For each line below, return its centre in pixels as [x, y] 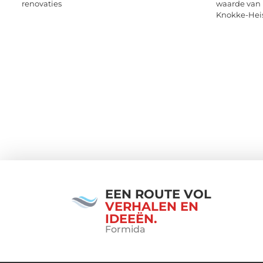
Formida [125, 229]
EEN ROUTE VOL [158, 194]
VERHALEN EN [152, 206]
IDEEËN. [131, 218]
